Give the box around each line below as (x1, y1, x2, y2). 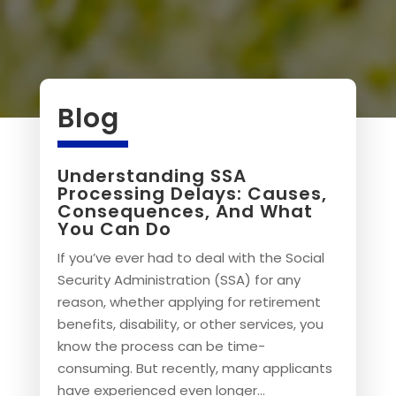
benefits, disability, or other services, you (57, 314, 324, 333)
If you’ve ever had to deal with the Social (57, 247, 324, 267)
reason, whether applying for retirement (57, 292, 321, 311)
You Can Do (57, 216, 171, 241)
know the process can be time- (57, 336, 265, 355)
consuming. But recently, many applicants (57, 358, 332, 377)
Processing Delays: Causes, (57, 180, 327, 206)
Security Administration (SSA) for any (57, 270, 301, 289)
